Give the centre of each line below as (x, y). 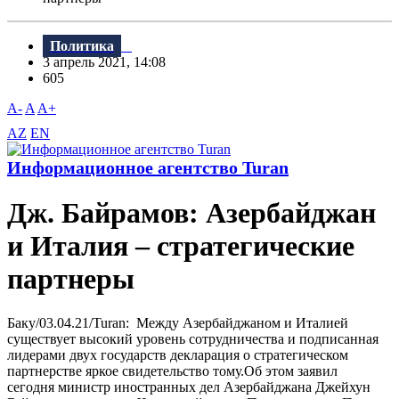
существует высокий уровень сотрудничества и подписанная (193, 338)
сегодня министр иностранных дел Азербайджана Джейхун (189, 387)
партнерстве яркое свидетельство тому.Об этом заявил (172, 370)
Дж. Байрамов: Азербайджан (191, 213)
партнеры (71, 279)
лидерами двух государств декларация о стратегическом (178, 354)
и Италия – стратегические (181, 246)
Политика (82, 46)
